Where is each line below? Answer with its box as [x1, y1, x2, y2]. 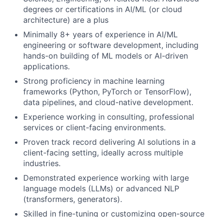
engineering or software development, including [23, 40, 199, 50]
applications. [23, 62, 70, 71]
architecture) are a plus [23, 15, 108, 25]
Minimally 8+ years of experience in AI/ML [23, 30, 178, 39]
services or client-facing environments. [23, 123, 166, 132]
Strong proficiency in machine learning [23, 76, 165, 86]
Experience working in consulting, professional [23, 112, 194, 122]
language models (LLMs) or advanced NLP [23, 184, 179, 193]
